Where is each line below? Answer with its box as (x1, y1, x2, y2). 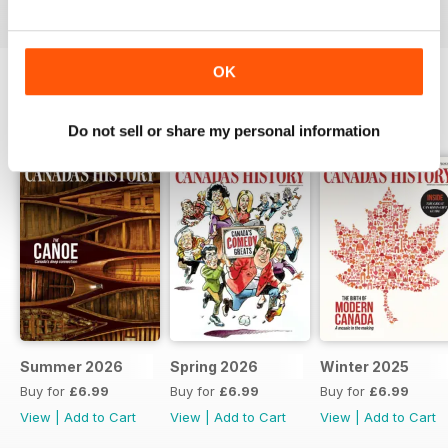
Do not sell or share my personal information (68, 121, 380, 139)
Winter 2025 (320, 358, 409, 376)
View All (375, 111, 428, 128)
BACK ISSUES (20, 108, 132, 129)
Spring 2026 (170, 358, 258, 376)
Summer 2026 (20, 358, 123, 376)
